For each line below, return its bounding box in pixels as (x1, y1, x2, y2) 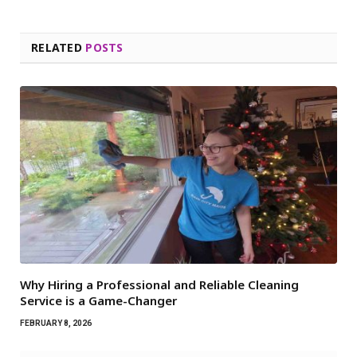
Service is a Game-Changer (20, 292, 177, 309)
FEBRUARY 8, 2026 (20, 319, 92, 328)
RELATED (31, 39, 86, 55)
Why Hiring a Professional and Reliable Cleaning (20, 277, 299, 293)
